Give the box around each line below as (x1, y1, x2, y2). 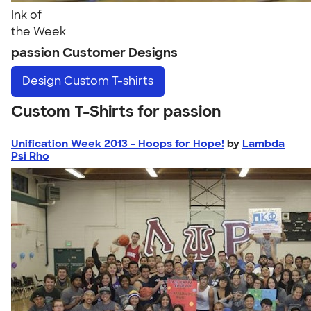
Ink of (11, 8, 42, 22)
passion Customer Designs (11, 44, 178, 61)
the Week (11, 24, 66, 39)
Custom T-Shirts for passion (11, 101, 221, 121)
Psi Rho (11, 149, 49, 163)
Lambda (242, 136, 285, 151)
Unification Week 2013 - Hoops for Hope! (11, 136, 224, 151)
